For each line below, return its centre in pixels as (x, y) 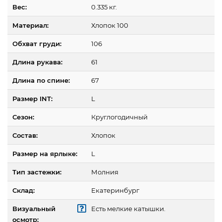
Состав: (25, 136)
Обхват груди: (37, 44)
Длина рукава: (37, 62)
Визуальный (34, 209)
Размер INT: (32, 99)
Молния (105, 172)
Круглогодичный (119, 117)
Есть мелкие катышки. (128, 209)
